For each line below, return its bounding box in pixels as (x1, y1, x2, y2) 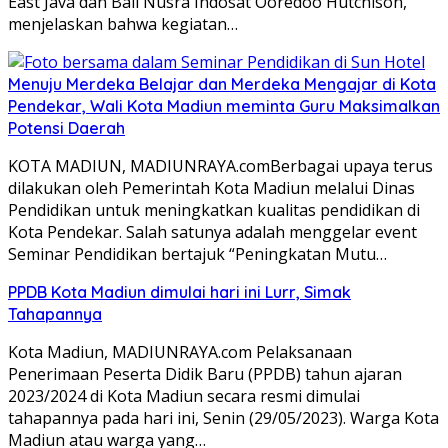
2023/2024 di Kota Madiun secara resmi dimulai (8, 384, 360, 407)
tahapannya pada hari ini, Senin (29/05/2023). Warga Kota (8, 406, 439, 429)
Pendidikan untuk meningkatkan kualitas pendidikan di (8, 198, 420, 221)
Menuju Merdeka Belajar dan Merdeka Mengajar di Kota (8, 73, 436, 94)
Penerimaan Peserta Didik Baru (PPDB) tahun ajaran (8, 362, 402, 385)
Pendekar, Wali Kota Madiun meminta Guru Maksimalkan (8, 95, 440, 116)
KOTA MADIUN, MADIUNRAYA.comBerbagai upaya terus (8, 154, 433, 177)
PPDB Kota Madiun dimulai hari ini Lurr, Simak (8, 281, 351, 302)
